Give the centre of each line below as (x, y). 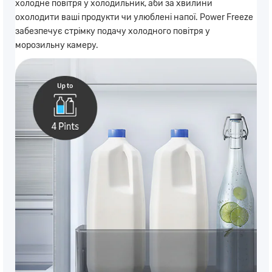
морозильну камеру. (57, 46)
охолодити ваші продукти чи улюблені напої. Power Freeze (134, 18)
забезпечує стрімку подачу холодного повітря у (113, 32)
